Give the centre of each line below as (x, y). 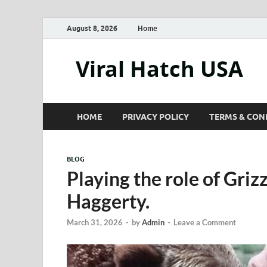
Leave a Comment (205, 223)
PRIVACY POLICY (156, 117)
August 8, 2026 (92, 28)
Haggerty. (108, 201)
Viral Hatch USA (159, 69)
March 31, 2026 (95, 223)
